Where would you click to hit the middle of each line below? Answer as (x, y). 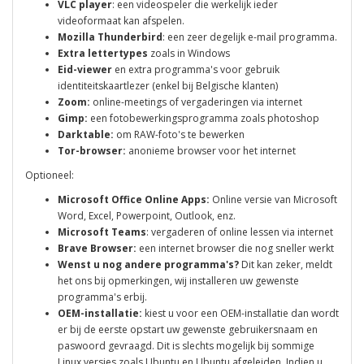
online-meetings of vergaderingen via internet (196, 102)
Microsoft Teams (102, 232)
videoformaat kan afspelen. (121, 20)
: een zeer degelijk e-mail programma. (250, 37)
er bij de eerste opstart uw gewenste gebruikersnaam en (188, 329)
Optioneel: (50, 175)
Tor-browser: (93, 150)
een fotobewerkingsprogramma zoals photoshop (204, 118)
